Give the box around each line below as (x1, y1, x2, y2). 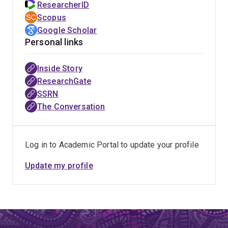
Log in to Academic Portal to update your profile (25, 140, 199, 150)
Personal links (25, 37, 83, 47)
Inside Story (37, 64, 82, 73)
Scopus (37, 13, 66, 22)
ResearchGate (37, 76, 91, 86)
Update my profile (25, 161, 93, 170)
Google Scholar (37, 25, 97, 35)
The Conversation (37, 102, 105, 111)
